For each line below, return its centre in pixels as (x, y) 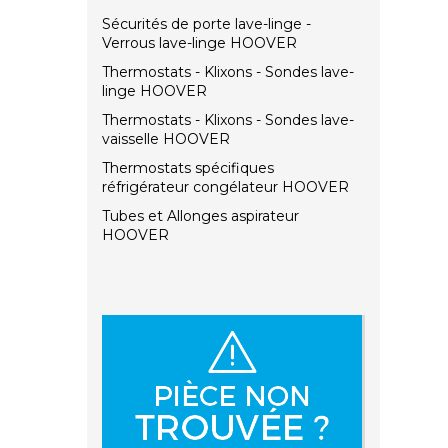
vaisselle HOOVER (166, 139)
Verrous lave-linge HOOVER (199, 43)
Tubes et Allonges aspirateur (200, 216)
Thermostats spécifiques (188, 168)
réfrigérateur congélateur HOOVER (225, 187)
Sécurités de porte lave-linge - (206, 24)
